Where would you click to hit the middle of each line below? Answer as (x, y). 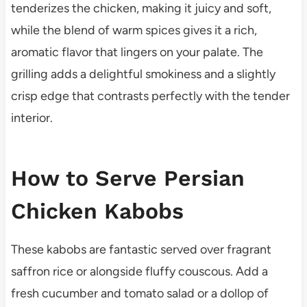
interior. (32, 118)
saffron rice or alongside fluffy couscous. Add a (139, 271)
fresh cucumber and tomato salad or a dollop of (139, 293)
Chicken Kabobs (97, 211)
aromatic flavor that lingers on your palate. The (137, 52)
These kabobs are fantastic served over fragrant (141, 249)
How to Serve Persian (127, 178)
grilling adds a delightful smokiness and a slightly (143, 74)
